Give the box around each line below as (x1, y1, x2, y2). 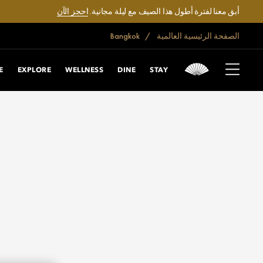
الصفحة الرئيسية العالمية (157, 31, 240, 41)
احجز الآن (56, 6, 89, 16)
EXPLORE (17, 66, 52, 74)
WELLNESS (65, 66, 104, 74)
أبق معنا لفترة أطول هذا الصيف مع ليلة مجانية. (88, 6, 240, 16)
